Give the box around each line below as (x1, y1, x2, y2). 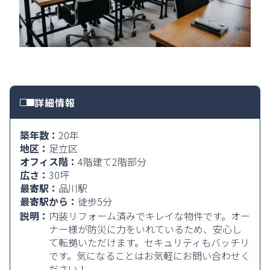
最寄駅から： (20, 193, 78, 209)
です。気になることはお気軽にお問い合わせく (49, 248, 250, 263)
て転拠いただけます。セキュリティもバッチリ (49, 234, 250, 250)
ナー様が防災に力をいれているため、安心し (49, 221, 242, 236)
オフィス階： (20, 154, 78, 169)
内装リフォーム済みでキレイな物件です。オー (49, 208, 250, 223)
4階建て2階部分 (78, 154, 146, 169)
